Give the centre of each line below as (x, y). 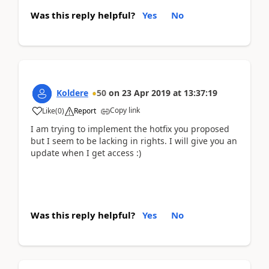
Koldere (72, 92)
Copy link (125, 110)
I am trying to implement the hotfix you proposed (130, 128)
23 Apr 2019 (146, 92)
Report (85, 110)
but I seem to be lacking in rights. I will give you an (134, 141)
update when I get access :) (86, 153)
